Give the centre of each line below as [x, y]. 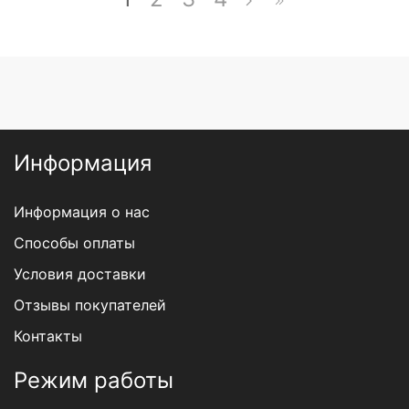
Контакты [48, 336]
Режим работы [94, 381]
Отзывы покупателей [90, 305]
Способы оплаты [74, 243]
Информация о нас [82, 212]
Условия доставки [80, 274]
